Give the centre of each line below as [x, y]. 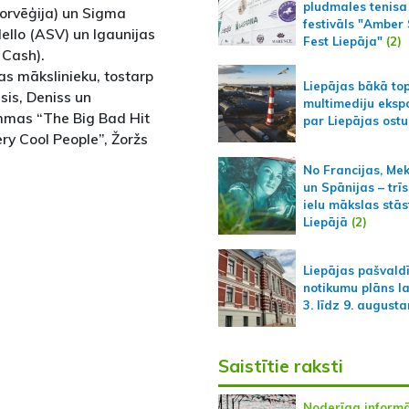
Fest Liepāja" [342, 42]
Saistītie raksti [280, 367]
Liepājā [325, 221]
